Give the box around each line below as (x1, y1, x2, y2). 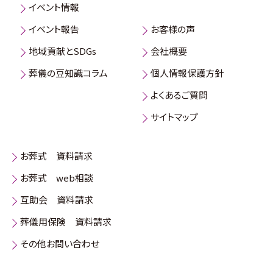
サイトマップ (151, 110, 198, 124)
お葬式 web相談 (20, 171, 93, 185)
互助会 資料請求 (20, 193, 93, 207)
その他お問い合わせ (20, 237, 99, 250)
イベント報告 (29, 23, 79, 36)
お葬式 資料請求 (20, 149, 93, 163)
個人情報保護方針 (151, 66, 224, 80)
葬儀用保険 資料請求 (20, 215, 112, 229)
